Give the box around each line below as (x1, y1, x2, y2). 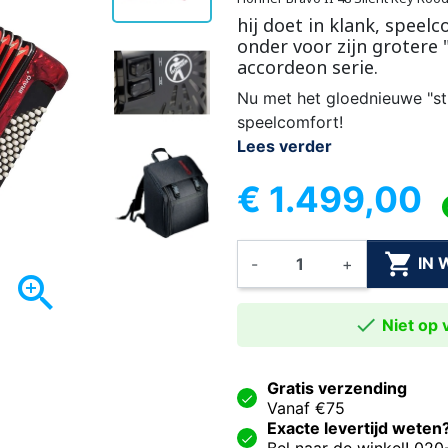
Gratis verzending (266, 377, 407, 398)
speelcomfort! (236, 111, 343, 132)
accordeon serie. (236, 54, 378, 79)
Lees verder (236, 135, 332, 156)
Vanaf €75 (266, 397, 345, 418)
